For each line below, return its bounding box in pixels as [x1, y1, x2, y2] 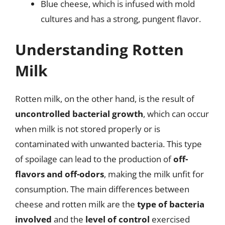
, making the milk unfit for [104, 168, 204, 180]
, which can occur [143, 108, 209, 120]
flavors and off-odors [15, 168, 104, 180]
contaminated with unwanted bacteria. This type [15, 138, 202, 150]
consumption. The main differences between [15, 183, 189, 195]
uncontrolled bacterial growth [15, 108, 143, 120]
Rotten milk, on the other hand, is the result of [15, 93, 194, 104]
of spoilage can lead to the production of [15, 153, 173, 165]
